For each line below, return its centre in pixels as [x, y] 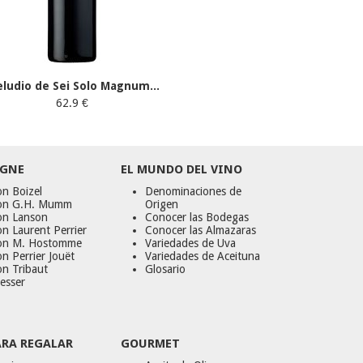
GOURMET [151, 344]
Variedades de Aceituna [203, 256]
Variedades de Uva [191, 243]
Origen [162, 205]
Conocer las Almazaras [201, 231]
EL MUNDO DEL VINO [182, 170]
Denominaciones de [194, 192]
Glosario [166, 269]
